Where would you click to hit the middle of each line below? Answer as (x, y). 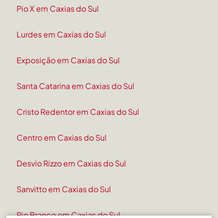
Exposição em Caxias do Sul (68, 60)
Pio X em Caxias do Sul (58, 9)
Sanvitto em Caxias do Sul (64, 189)
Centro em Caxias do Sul (62, 138)
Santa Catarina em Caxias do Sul (76, 86)
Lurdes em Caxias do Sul (62, 35)
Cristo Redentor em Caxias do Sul (78, 112)
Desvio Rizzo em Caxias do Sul (72, 163)
